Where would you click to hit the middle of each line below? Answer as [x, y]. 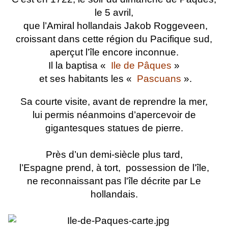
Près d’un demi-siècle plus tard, [114, 155]
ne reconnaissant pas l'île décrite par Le [114, 181]
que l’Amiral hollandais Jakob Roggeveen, [114, 26]
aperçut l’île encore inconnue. [114, 52]
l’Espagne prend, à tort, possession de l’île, [114, 168]
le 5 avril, [114, 13]
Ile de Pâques [141, 66]
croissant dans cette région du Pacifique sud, [114, 39]
